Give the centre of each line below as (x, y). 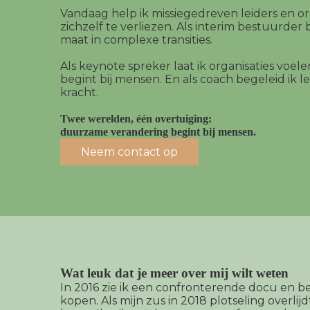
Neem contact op (129, 152)
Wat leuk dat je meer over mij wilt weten (174, 273)
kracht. (79, 93)
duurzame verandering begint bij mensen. (158, 132)
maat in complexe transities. (136, 40)
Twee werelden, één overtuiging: (136, 119)
